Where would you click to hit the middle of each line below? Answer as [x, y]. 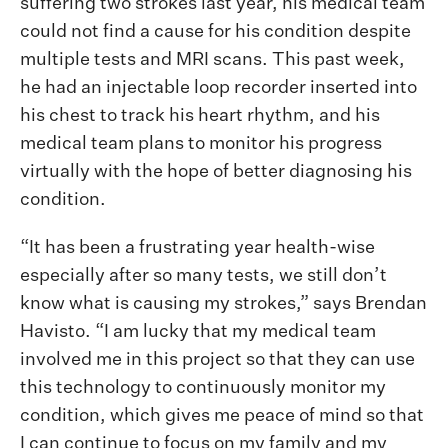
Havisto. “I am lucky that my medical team [198, 332]
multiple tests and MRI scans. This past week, [212, 60]
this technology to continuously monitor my [203, 388]
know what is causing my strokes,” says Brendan [223, 304]
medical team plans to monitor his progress [201, 144]
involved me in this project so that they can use [217, 360]
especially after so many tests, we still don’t [203, 276]
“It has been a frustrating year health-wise [197, 248]
